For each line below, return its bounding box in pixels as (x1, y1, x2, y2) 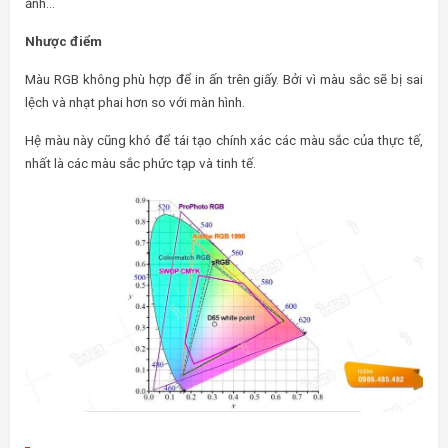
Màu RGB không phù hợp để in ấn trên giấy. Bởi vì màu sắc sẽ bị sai (25, 71, 423, 88)
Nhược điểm (25, 33, 102, 50)
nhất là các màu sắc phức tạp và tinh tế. (25, 155, 256, 172)
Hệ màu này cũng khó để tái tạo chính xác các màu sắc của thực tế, (25, 132, 423, 149)
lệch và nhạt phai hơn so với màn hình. (25, 94, 245, 111)
